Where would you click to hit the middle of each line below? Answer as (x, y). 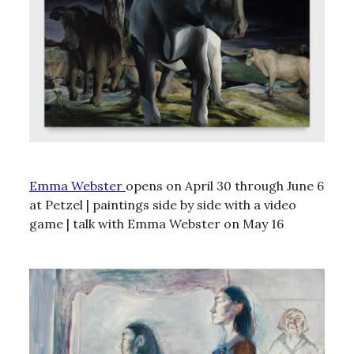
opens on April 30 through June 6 (225, 185)
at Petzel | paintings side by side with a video (163, 204)
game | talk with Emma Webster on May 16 (156, 223)
